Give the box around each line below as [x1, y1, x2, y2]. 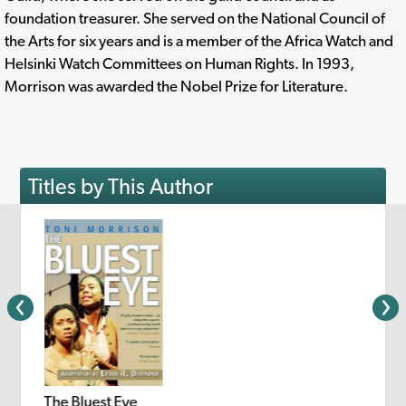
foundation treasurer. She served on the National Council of [5, 8, 385, 27]
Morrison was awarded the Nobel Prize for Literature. [5, 76, 348, 95]
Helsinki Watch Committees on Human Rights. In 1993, [5, 53, 354, 72]
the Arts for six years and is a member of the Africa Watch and [5, 31, 393, 50]
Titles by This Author [27, 172, 213, 199]
